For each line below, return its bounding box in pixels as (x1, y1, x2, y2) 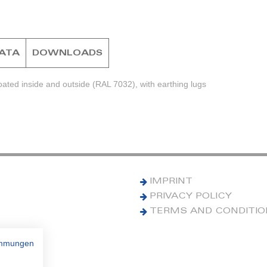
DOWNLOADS (32, 49, 103, 58)
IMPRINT (150, 177, 193, 186)
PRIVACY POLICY (150, 192, 232, 201)
